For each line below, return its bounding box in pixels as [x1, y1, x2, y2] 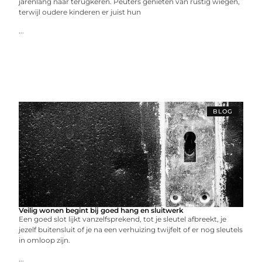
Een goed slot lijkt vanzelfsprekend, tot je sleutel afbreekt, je [19, 215, 227, 223]
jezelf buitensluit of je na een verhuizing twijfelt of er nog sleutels [19, 225, 243, 234]
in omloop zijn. [19, 236, 71, 244]
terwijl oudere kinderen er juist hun [19, 8, 142, 16]
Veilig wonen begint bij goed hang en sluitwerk [19, 206, 184, 215]
